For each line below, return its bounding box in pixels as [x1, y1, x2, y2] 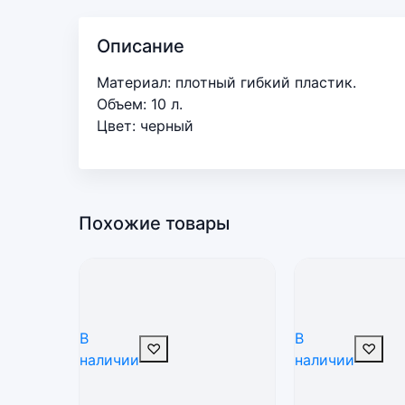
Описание [97, 35, 184, 57]
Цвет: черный [97, 117, 193, 135]
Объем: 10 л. [97, 95, 183, 113]
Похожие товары [79, 212, 230, 234]
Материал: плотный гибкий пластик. [97, 73, 356, 91]
